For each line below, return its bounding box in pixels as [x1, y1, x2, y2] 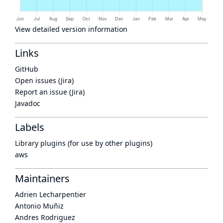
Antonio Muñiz [15, 201, 64, 211]
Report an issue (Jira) [15, 87, 85, 97]
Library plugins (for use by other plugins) [15, 138, 152, 148]
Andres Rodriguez [15, 213, 75, 222]
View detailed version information [15, 24, 127, 34]
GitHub [15, 64, 38, 74]
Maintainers [15, 172, 70, 185]
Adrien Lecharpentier [15, 190, 86, 199]
